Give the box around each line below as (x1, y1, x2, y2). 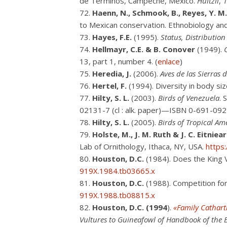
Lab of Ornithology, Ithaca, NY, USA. (80, 141, 206, 152)
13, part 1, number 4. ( (80, 56, 158, 66)
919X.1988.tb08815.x (80, 190, 155, 200)
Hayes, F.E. (92, 32, 132, 42)
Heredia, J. (92, 68, 131, 79)
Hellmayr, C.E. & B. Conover (92, 44, 195, 54)
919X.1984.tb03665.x (80, 166, 155, 176)
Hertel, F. (92, 81, 127, 91)
